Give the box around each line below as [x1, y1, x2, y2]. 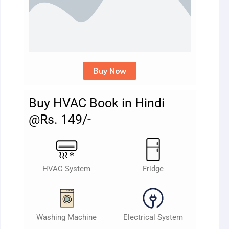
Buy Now [93, 66, 127, 76]
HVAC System [42, 164, 91, 174]
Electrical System [123, 213, 183, 222]
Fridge [142, 164, 164, 174]
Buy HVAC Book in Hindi [28, 96, 165, 111]
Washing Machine [36, 213, 97, 222]
